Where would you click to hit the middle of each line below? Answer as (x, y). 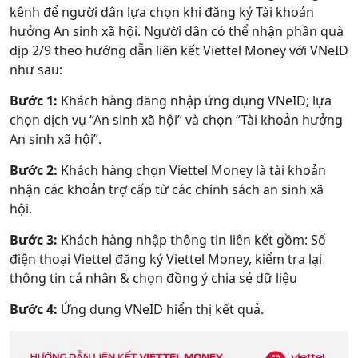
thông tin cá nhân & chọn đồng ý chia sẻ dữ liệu (153, 278)
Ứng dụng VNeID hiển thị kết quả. (161, 310)
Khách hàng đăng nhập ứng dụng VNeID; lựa (195, 101)
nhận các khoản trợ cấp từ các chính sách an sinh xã (167, 190)
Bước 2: (34, 171)
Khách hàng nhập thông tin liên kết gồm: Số (192, 240)
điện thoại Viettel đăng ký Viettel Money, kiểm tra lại (166, 259)
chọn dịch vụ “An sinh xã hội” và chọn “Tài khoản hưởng (176, 120)
